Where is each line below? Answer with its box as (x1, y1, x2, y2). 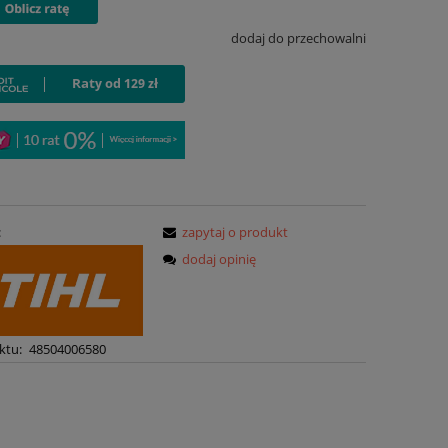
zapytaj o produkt (182, 222, 289, 241)
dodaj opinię (182, 249, 257, 268)
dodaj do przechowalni (230, 29, 366, 48)
